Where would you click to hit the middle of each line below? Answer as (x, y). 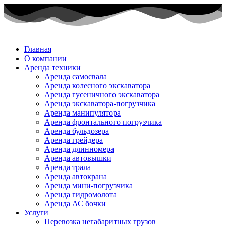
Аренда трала (68, 167)
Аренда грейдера (74, 140)
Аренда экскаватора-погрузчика (100, 104)
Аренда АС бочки (75, 204)
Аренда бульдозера (77, 131)
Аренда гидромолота (80, 195)
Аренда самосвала (76, 77)
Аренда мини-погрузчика (89, 186)
